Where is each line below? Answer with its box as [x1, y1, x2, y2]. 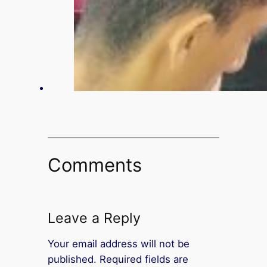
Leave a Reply [47, 209, 141, 226]
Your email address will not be [47, 238, 190, 250]
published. [47, 253, 97, 266]
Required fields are [99, 253, 188, 266]
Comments [47, 153, 142, 176]
